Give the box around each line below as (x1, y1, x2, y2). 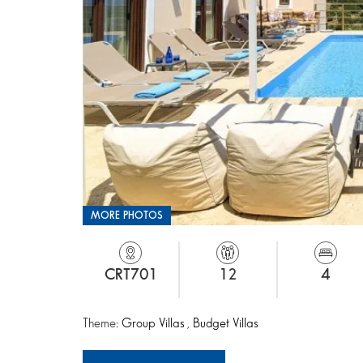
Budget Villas (193, 318, 258, 330)
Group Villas (122, 318, 187, 330)
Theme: (83, 318, 122, 330)
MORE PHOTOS (91, 211, 163, 220)
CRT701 (104, 268, 157, 282)
